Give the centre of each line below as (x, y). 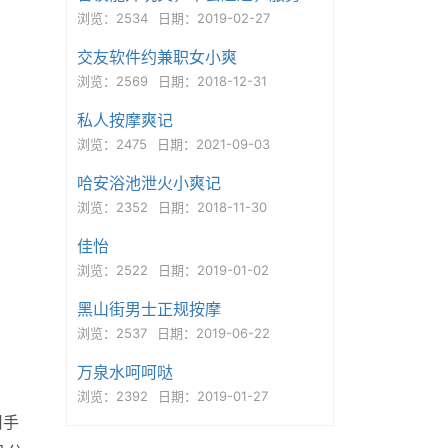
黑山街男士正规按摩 (148, 309)
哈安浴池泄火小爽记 (148, 183)
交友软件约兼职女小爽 (156, 57)
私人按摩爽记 (124, 120)
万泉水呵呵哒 (124, 372)
